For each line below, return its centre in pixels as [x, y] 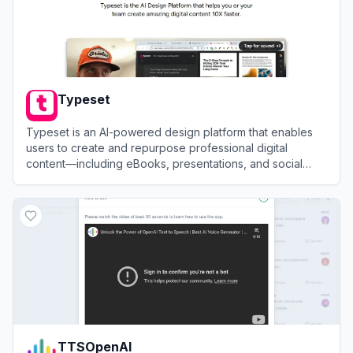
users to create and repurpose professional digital [157, 148]
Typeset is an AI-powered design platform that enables [169, 132]
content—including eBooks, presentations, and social [164, 163]
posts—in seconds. [75, 179]
